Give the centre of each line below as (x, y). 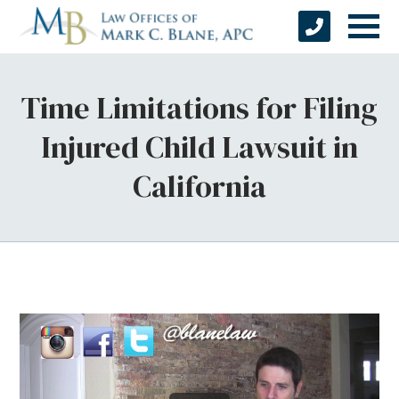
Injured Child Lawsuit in (199, 147)
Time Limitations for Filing (199, 107)
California (199, 186)
